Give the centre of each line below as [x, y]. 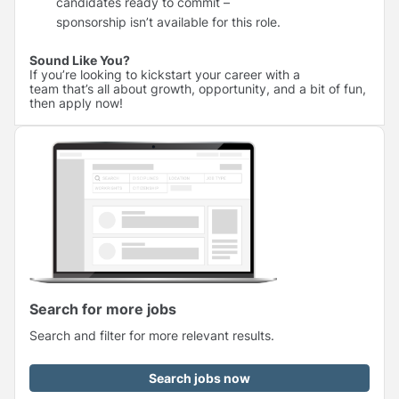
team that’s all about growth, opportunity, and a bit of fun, [198, 88]
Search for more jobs [103, 309]
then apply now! [76, 102]
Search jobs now [199, 378]
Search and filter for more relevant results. [152, 336]
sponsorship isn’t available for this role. [172, 21]
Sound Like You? [82, 60]
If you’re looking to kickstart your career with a [165, 74]
